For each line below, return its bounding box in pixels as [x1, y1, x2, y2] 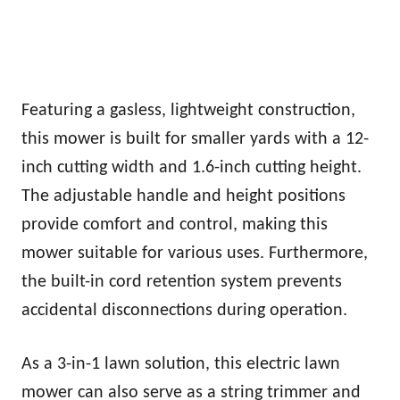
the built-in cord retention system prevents [21, 272, 342, 291]
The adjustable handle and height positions [21, 187, 346, 205]
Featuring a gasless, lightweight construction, [21, 101, 355, 120]
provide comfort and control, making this [21, 215, 328, 234]
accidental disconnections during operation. [21, 301, 347, 320]
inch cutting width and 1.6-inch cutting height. [21, 158, 362, 177]
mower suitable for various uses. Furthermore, [21, 244, 368, 262]
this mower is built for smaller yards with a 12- [21, 129, 369, 148]
